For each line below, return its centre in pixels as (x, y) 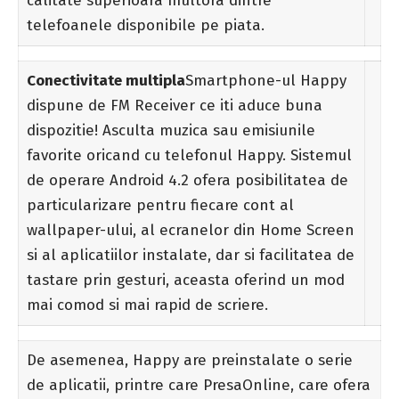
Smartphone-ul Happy (265, 80)
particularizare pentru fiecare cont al (160, 205)
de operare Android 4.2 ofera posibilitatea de (187, 180)
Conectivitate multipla (106, 80)
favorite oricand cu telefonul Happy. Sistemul (189, 155)
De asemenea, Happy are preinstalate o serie (189, 360)
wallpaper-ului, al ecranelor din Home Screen (190, 230)
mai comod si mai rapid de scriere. (147, 305)
